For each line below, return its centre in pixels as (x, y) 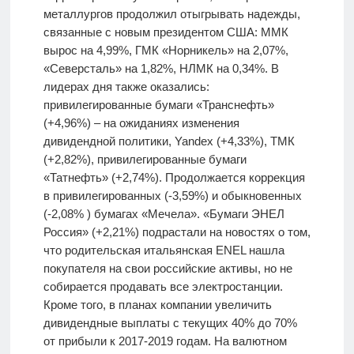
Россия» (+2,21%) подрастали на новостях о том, (177, 232)
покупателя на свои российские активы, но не (168, 269)
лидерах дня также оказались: (126, 87)
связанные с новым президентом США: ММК (166, 32)
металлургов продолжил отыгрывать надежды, (171, 14)
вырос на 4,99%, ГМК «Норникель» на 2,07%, (166, 51)
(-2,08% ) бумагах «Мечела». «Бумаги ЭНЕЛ (164, 214)
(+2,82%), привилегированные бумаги (145, 160)
